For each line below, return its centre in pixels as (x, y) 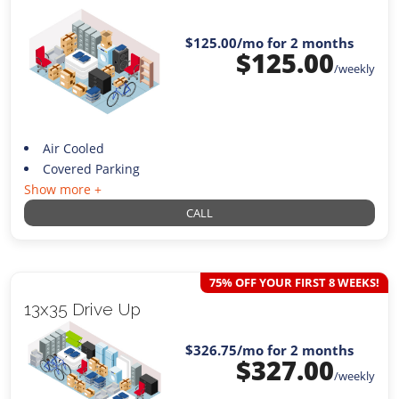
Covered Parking (91, 168)
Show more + (63, 189)
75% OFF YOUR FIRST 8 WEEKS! (294, 282)
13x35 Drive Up (83, 309)
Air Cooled (73, 148)
